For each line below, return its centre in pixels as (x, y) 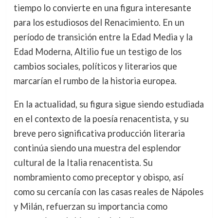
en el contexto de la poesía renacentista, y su (101, 119)
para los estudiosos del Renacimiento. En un (99, 23)
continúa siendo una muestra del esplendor (97, 148)
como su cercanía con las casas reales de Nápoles (108, 192)
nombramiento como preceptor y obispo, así (98, 177)
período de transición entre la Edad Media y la (103, 37)
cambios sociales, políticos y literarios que (95, 66)
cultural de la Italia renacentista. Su (83, 163)
